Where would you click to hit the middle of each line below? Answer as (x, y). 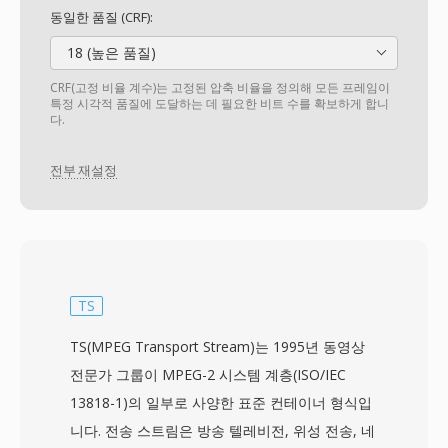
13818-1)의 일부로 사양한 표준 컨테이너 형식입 (221, 402)
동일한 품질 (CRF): (101, 17)
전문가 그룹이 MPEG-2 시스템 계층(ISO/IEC (208, 374)
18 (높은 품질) (109, 52)
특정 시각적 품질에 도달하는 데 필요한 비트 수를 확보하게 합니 (219, 103)
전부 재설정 (83, 170)
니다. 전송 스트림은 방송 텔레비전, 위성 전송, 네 (222, 430)
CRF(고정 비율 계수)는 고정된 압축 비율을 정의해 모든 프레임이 (220, 87)
